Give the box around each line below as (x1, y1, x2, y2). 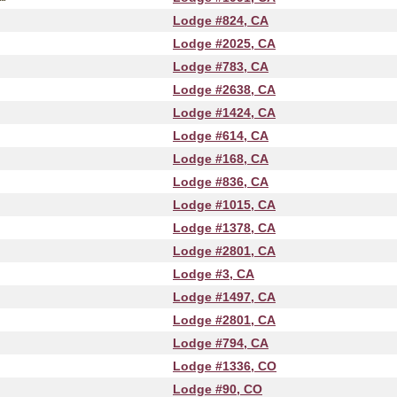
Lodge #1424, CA (173, 105, 276, 120)
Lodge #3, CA (173, 267, 254, 281)
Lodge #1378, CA (173, 221, 276, 235)
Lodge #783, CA (173, 59, 269, 74)
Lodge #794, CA (173, 336, 269, 350)
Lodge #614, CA (173, 128, 269, 143)
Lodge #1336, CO (173, 359, 276, 373)
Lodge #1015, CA (173, 198, 276, 212)
